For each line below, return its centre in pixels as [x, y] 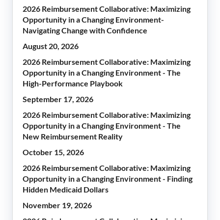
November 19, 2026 [57, 205]
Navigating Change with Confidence [86, 30]
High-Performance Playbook [73, 83]
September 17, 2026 [58, 99]
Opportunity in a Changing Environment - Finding [108, 178]
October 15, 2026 [53, 152]
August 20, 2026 [51, 46]
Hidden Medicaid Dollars [66, 189]
